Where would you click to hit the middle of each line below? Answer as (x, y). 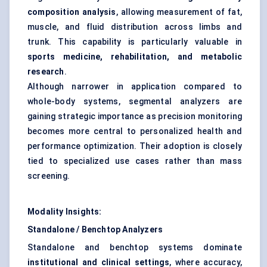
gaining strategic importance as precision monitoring (135, 117)
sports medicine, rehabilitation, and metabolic (135, 57)
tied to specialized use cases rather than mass (135, 161)
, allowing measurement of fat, (179, 12)
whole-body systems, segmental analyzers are (135, 102)
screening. (49, 176)
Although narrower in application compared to (135, 87)
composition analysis (72, 12)
